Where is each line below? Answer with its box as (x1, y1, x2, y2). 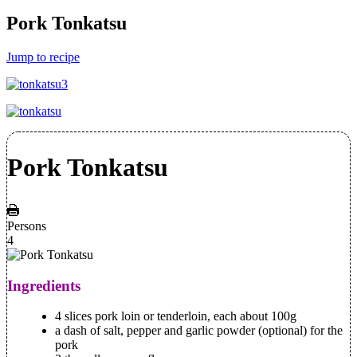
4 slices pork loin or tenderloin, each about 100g (55, 309, 296, 324)
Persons (7, 218, 46, 233)
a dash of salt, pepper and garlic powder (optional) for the (55, 324, 343, 338)
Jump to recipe (6, 49, 80, 64)
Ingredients (7, 277, 80, 294)
